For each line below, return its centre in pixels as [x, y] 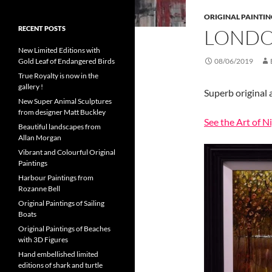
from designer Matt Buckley [62, 112]
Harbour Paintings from [56, 178]
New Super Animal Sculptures [65, 101]
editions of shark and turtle [60, 265]
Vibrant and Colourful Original [67, 152]
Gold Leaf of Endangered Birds [66, 61]
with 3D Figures [43, 240]
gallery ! [31, 87]
